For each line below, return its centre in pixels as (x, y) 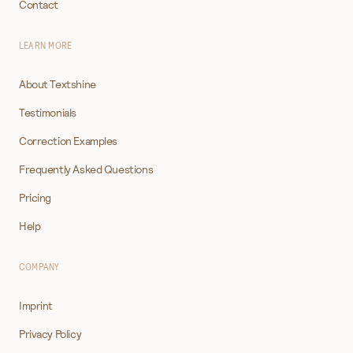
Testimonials (48, 112)
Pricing (35, 197)
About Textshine (58, 84)
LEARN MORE (46, 45)
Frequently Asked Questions (86, 169)
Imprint (36, 305)
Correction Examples (69, 141)
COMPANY (39, 267)
